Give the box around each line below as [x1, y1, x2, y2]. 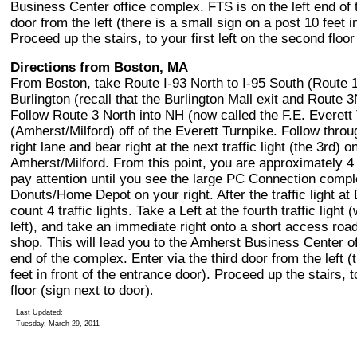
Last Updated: [16, 308, 63, 316]
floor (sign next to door [10, 282, 145, 298]
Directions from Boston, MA [10, 59, 188, 75]
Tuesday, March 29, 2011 [16, 320, 100, 328]
